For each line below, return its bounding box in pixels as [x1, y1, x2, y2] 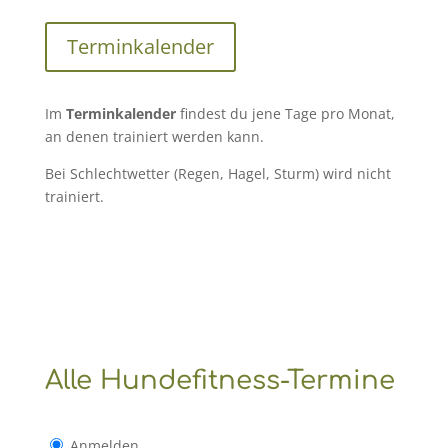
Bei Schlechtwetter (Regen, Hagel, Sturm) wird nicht [44, 164, 391, 183]
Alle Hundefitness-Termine [44, 366, 395, 395]
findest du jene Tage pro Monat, [175, 104, 395, 123]
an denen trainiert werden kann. [44, 127, 264, 146]
